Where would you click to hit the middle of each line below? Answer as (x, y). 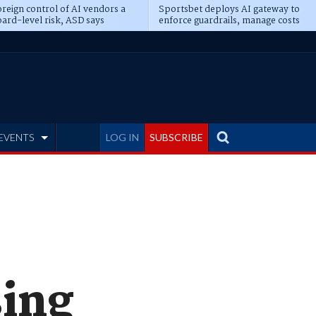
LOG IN (122, 137)
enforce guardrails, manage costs (229, 21)
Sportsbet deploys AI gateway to (229, 10)
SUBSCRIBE (176, 137)
